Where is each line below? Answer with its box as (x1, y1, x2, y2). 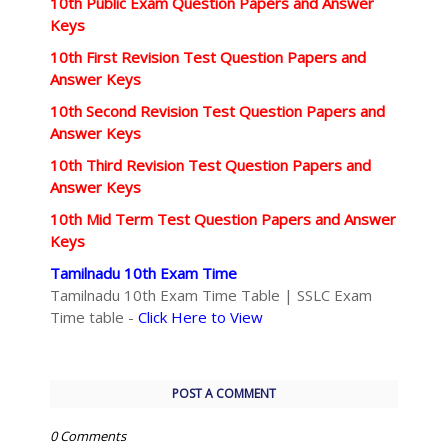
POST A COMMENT (172, 385, 276, 402)
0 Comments (50, 427, 126, 445)
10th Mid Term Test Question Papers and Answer (50, 209, 396, 229)
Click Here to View (138, 307, 263, 327)
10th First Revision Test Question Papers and (50, 47, 366, 67)
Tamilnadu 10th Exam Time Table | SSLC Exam (50, 285, 372, 305)
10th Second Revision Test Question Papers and (50, 101, 385, 121)
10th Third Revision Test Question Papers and (50, 155, 371, 175)
